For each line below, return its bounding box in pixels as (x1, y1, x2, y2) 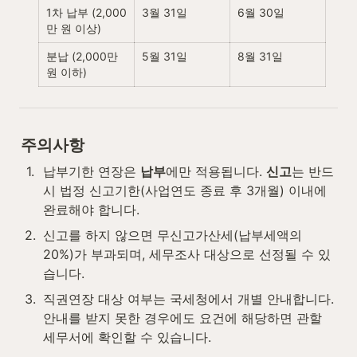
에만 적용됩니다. (166, 163, 266, 179)
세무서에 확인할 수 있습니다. (43, 328, 211, 345)
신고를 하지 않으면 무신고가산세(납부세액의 (43, 226, 302, 243)
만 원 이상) (46, 22, 101, 36)
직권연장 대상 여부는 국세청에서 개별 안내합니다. (43, 290, 334, 307)
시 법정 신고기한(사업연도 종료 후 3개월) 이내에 (43, 182, 327, 198)
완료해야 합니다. (43, 201, 139, 218)
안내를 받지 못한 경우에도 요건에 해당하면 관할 (43, 309, 322, 326)
